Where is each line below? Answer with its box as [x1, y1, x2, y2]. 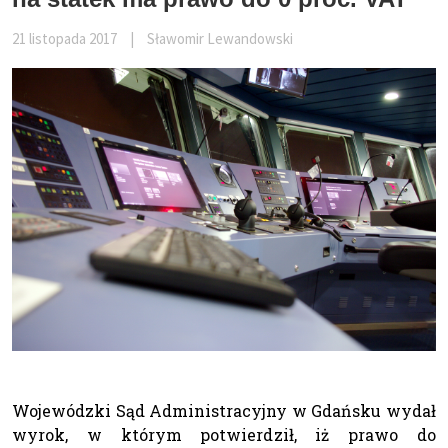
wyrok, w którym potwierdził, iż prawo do [12, 423, 436, 445]
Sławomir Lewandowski [147, 29, 293, 49]
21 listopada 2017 [12, 29, 117, 49]
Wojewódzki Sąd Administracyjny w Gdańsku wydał [12, 399, 436, 421]
